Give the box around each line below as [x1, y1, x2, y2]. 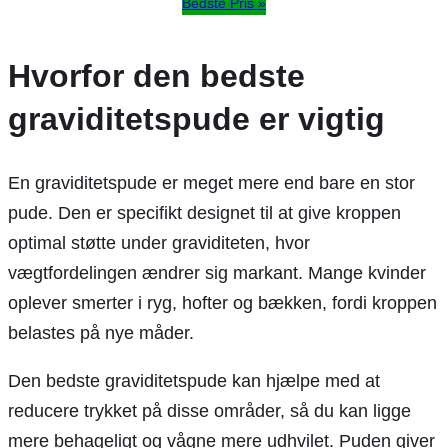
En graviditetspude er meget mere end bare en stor [8, 172, 415, 193]
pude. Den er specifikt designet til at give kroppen [8, 202, 401, 223]
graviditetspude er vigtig [8, 101, 385, 137]
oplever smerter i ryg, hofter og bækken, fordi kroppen [8, 292, 437, 313]
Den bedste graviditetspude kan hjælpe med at [8, 370, 380, 391]
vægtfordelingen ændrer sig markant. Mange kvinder [8, 262, 426, 283]
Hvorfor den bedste [8, 58, 305, 94]
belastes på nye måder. [8, 322, 194, 343]
